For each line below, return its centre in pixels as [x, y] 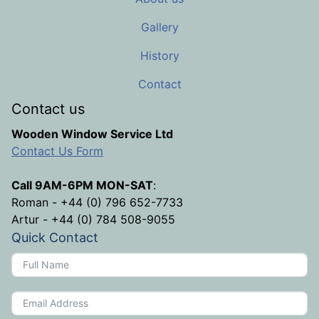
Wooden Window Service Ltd [92, 134]
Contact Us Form [57, 151]
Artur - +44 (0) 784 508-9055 [93, 219]
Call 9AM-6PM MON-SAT [82, 185]
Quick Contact [55, 237]
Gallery [159, 27]
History [159, 55]
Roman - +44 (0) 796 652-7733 [97, 202]
